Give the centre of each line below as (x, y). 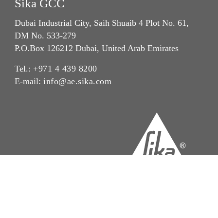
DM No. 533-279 (45, 36)
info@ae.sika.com (77, 82)
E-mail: (29, 82)
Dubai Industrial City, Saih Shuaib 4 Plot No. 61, (102, 23)
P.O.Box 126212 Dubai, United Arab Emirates (97, 48)
